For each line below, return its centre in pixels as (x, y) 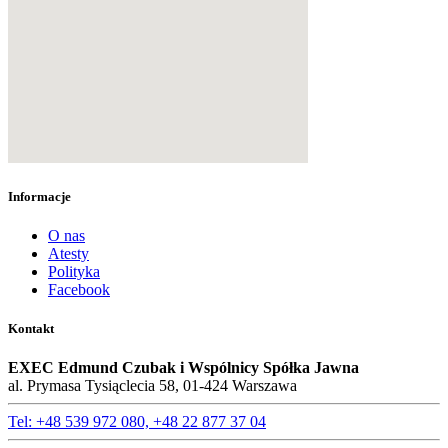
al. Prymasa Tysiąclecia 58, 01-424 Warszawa (152, 386)
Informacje (39, 196)
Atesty (68, 253)
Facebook (79, 289)
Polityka (74, 271)
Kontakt (31, 329)
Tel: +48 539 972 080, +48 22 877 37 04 (137, 422)
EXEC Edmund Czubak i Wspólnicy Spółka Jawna (183, 368)
